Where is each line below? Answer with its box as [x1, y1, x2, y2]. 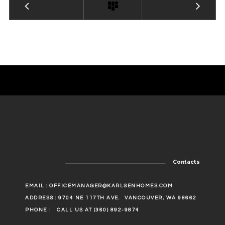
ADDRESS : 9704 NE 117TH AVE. [25, 195, 120, 200]
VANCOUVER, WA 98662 [125, 195, 197, 200]
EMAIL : [25, 183, 49, 188]
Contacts [173, 159, 200, 165]
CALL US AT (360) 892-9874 [57, 207, 140, 212]
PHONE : [25, 207, 52, 212]
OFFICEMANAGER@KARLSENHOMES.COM [49, 183, 173, 188]
